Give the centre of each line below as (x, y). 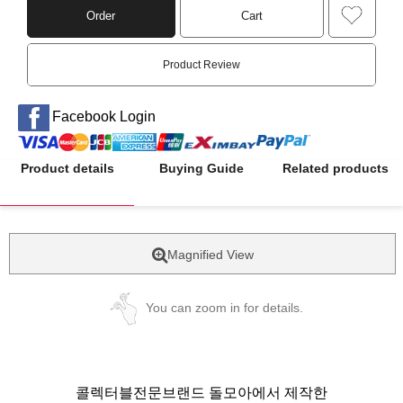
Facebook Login (103, 117)
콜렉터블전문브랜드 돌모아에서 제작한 (201, 393)
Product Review (201, 65)
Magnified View (210, 255)
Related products (335, 168)
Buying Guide (201, 168)
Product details (67, 168)
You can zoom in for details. (224, 308)
